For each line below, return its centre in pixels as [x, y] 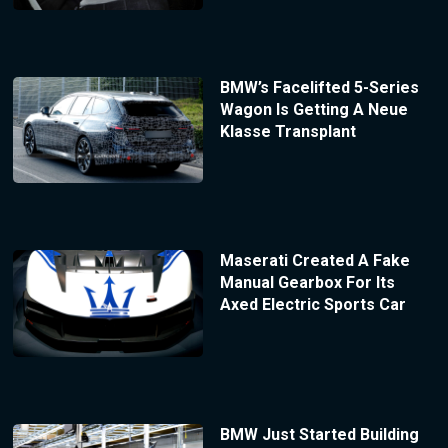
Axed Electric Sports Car [312, 305]
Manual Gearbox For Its [307, 283]
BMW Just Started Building [319, 435]
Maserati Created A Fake [314, 261]
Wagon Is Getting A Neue [313, 109]
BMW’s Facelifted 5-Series [319, 87]
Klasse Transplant [287, 131]
